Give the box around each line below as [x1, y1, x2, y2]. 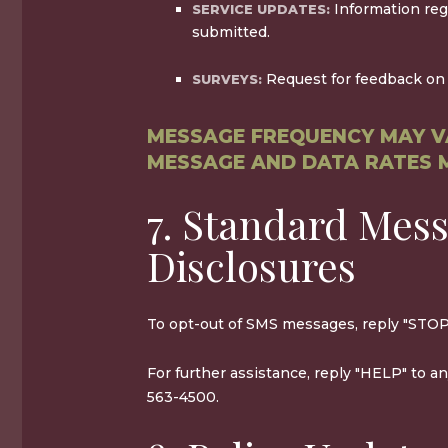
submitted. [192, 22, 270, 41]
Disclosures [147, 238, 356, 292]
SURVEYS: [192, 71, 262, 87]
